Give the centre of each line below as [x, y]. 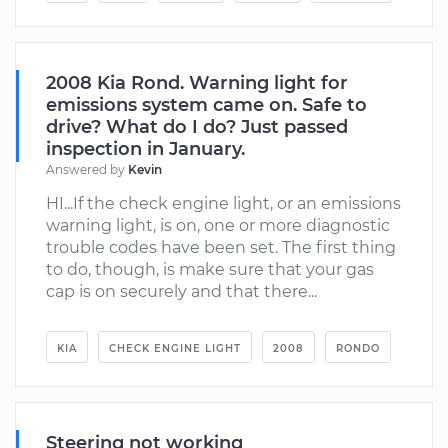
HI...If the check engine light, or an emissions [223, 203]
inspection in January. [145, 148]
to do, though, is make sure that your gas [210, 269]
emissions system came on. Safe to [206, 104]
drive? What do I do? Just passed [197, 126]
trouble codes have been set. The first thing [221, 247]
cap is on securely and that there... [181, 291]
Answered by [87, 169]
